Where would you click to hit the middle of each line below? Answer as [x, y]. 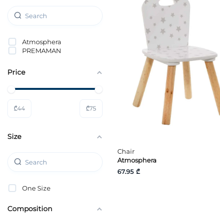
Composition [30, 208]
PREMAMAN [42, 50]
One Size [36, 188]
